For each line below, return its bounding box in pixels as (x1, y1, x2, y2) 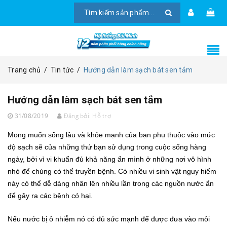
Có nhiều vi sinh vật (118, 167, 181, 176)
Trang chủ (8, 66, 41, 74)
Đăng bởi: (62, 111, 93, 121)
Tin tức (50, 66, 74, 74)
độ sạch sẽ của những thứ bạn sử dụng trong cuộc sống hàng (8, 143, 206, 152)
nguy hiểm (181, 167, 216, 176)
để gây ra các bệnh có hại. (8, 192, 93, 200)
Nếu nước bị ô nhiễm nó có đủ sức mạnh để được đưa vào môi (8, 215, 210, 223)
